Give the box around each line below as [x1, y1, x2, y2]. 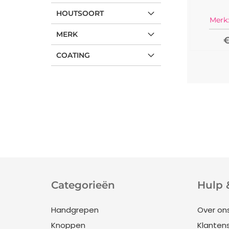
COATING [56, 51, 90, 60]
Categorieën [51, 179, 115, 191]
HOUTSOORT [56, 9, 104, 18]
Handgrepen [51, 204, 99, 215]
